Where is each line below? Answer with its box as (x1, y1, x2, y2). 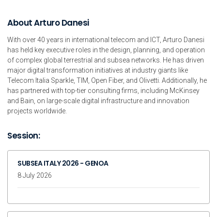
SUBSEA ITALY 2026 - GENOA (17, 158, 108, 168)
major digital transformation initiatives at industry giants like (7, 66, 188, 74)
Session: (7, 129, 40, 141)
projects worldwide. (7, 107, 67, 115)
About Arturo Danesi (7, 16, 89, 29)
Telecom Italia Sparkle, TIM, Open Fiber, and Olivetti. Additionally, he (7, 76, 207, 84)
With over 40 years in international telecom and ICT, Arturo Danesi (7, 35, 204, 44)
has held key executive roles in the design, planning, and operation (7, 46, 205, 54)
